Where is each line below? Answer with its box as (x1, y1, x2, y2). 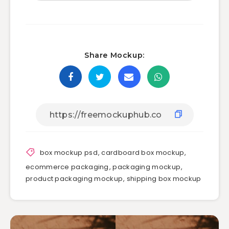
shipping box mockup (126, 174, 201, 184)
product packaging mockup (26, 174, 123, 184)
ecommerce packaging (26, 162, 109, 172)
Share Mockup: (84, 51, 145, 60)
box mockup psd (39, 147, 98, 157)
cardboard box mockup (101, 147, 185, 157)
